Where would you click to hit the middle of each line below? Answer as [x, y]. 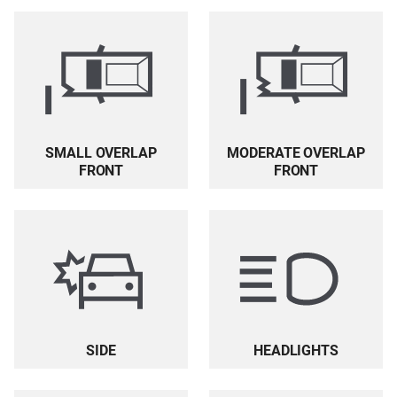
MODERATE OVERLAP [296, 152]
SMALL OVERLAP [101, 152]
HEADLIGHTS [296, 351]
